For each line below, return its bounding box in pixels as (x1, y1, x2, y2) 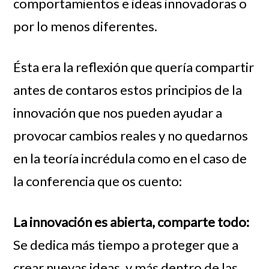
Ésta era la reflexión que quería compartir (13, 58, 255, 75)
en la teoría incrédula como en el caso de (13, 150, 247, 166)
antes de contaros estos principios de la (13, 81, 243, 98)
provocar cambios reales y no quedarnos (13, 127, 249, 144)
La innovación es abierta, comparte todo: (13, 213, 250, 230)
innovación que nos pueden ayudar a (13, 104, 223, 121)
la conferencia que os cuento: (13, 172, 185, 189)
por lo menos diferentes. (13, 17, 158, 34)
